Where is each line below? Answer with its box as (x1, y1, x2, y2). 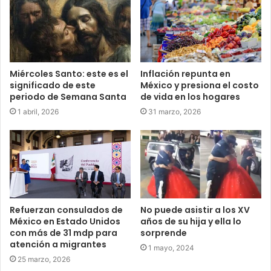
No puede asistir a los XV (140, 204, 250, 217)
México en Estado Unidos (10, 215, 120, 228)
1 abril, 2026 (18, 107, 59, 117)
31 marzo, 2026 (148, 107, 201, 117)
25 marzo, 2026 (18, 255, 70, 264)
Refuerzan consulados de (10, 204, 123, 217)
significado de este (10, 79, 96, 92)
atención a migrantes (10, 238, 106, 251)
